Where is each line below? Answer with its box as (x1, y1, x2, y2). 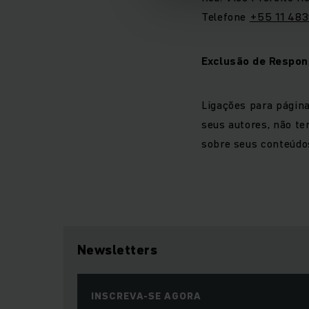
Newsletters (77, 241, 158, 259)
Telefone (201, 8, 250, 24)
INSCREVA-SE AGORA (91, 288, 201, 303)
